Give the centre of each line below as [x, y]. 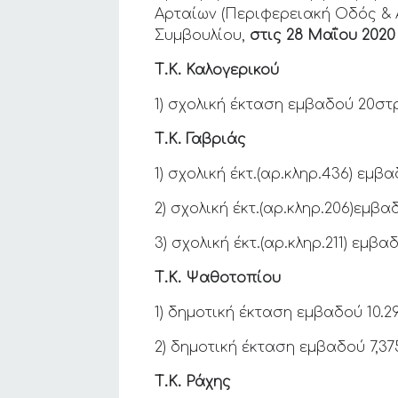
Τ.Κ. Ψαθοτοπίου [218, 278]
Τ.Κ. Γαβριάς [201, 139]
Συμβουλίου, [203, 36]
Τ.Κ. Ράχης [193, 382]
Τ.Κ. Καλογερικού [217, 70]
